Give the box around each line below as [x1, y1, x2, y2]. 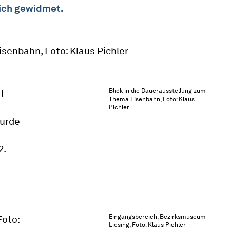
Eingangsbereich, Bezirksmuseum [109, 213, 206, 220]
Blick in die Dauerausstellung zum [109, 87, 206, 94]
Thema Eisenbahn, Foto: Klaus [109, 95, 195, 103]
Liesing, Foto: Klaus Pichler [109, 221, 186, 228]
